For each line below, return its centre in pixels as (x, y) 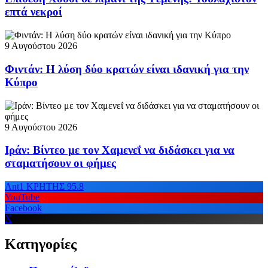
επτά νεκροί (33, 12)
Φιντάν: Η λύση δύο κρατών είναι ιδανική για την (127, 69)
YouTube (22, 197)
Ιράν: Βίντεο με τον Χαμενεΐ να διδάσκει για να (120, 150)
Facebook (23, 208)
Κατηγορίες (41, 244)
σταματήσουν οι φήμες (60, 163)
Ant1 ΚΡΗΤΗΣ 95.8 (44, 187)
